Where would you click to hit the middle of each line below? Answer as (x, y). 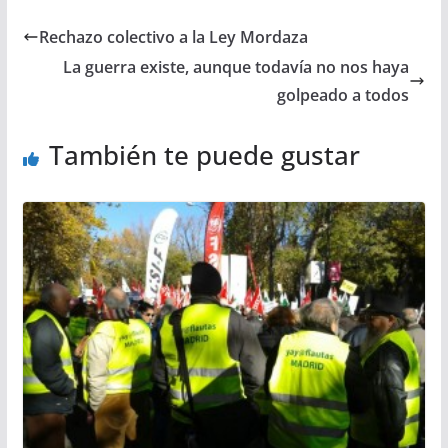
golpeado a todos (343, 95)
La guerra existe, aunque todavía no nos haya (236, 67)
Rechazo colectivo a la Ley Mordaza (173, 37)
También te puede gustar (204, 155)
